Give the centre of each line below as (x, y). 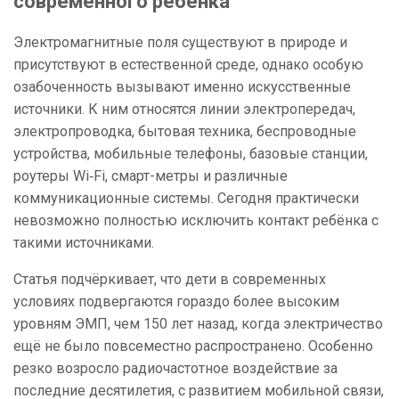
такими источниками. (84, 243)
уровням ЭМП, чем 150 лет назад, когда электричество (198, 324)
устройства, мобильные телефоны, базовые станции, (191, 154)
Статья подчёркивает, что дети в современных (170, 280)
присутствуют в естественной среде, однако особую (188, 65)
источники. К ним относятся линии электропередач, (184, 110)
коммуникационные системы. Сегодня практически (186, 199)
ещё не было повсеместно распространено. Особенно (193, 346)
